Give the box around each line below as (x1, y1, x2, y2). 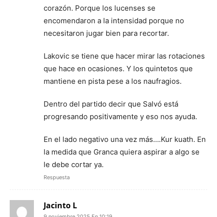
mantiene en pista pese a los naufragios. (44, 76, 182, 86)
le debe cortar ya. (44, 159, 104, 169)
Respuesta (44, 173, 70, 181)
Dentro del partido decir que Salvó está (44, 99, 178, 108)
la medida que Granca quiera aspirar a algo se (44, 147, 200, 156)
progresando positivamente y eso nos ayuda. (44, 111, 197, 121)
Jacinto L (44, 200, 77, 211)
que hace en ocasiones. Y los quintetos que (44, 63, 193, 73)
